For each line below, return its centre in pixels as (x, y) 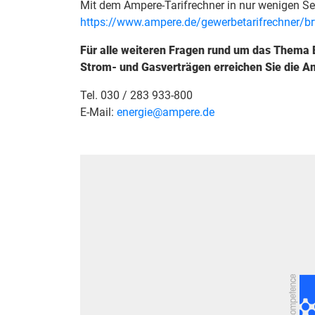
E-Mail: (98, 112)
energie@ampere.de (166, 112)
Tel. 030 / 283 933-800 (136, 96)
